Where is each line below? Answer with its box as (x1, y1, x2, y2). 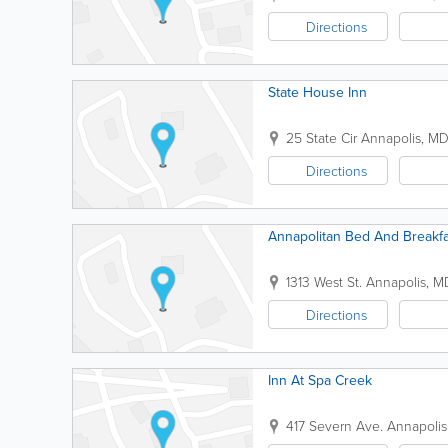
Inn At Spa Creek (268, 370, 372, 391)
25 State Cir (286, 128, 357, 147)
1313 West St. (286, 272, 362, 291)
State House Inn (268, 82, 367, 103)
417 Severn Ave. (286, 416, 383, 435)
